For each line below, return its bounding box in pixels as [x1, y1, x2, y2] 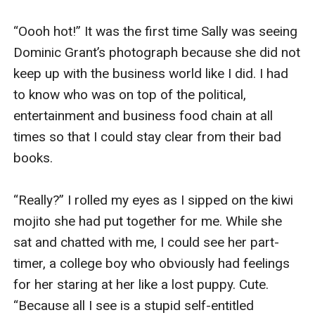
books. [13, 149, 57, 166]
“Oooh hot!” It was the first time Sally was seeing [13, 22, 298, 39]
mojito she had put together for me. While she [13, 212, 283, 229]
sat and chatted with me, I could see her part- [13, 233, 280, 250]
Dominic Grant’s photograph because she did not [13, 44, 301, 60]
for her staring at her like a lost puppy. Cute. [13, 276, 269, 292]
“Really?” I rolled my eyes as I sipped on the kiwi [13, 191, 294, 208]
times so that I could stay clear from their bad [13, 128, 282, 145]
